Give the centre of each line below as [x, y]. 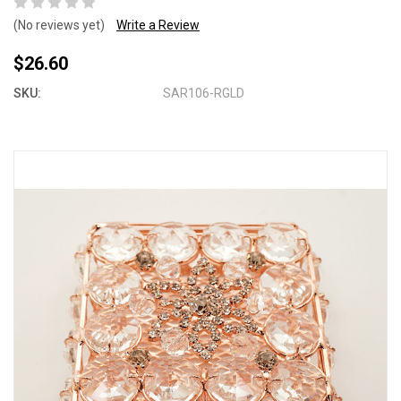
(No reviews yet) [59, 25]
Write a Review [158, 25]
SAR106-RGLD [204, 93]
